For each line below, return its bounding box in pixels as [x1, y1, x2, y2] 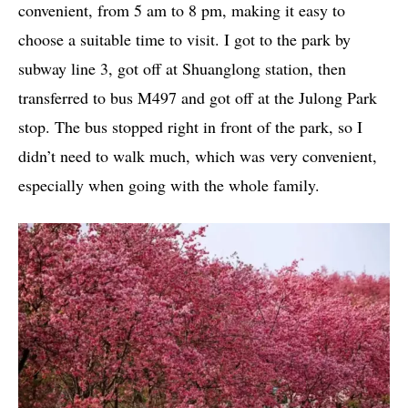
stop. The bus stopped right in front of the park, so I [18, 116, 362, 138]
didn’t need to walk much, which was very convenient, [18, 145, 377, 168]
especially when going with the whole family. [18, 174, 320, 197]
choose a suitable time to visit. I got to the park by [18, 28, 351, 51]
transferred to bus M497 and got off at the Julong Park [18, 87, 377, 109]
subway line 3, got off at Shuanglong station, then [18, 57, 346, 80]
